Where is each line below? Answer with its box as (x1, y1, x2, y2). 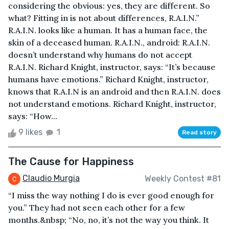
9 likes (16, 127, 44, 138)
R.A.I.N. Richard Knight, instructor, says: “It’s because (8, 62, 216, 73)
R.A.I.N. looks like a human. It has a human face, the (8, 25, 208, 36)
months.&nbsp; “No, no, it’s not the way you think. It (8, 215, 209, 225)
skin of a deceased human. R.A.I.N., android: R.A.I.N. (8, 37, 210, 48)
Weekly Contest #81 (145, 173, 221, 184)
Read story (182, 129, 217, 136)
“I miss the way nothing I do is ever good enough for (8, 190, 214, 201)
